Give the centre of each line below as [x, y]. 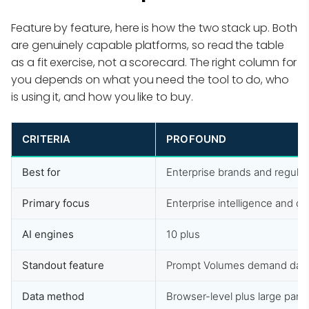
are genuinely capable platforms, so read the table [148, 46]
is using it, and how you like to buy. [102, 97]
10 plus [183, 235]
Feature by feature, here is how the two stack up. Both [154, 28]
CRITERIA [47, 139]
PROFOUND [197, 139]
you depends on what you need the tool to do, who [150, 80]
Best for [41, 172]
